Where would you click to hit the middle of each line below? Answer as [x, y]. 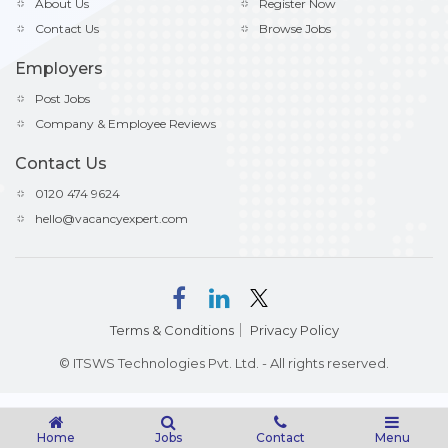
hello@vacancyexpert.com [111, 218]
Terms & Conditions [171, 329]
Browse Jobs [295, 28]
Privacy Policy [294, 329]
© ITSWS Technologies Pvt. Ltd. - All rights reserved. [224, 362]
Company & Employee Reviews [125, 123]
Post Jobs [62, 98]
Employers [59, 68]
